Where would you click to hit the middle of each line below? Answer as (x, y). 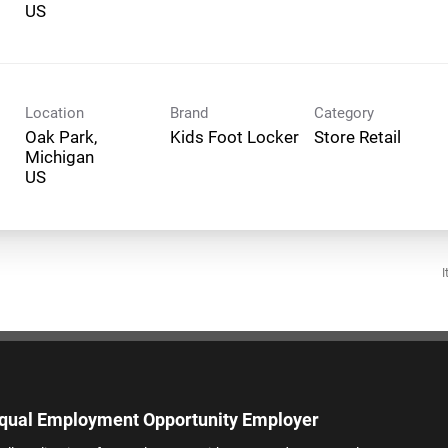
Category (344, 112)
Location (54, 112)
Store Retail (357, 136)
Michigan (59, 156)
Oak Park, (61, 136)
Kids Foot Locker (234, 136)
